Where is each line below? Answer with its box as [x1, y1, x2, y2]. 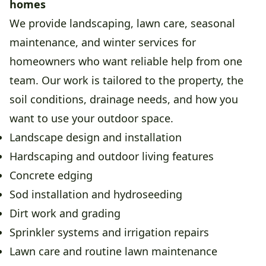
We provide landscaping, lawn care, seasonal [9, 16, 235, 31]
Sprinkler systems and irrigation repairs [9, 225, 209, 240]
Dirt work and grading [9, 206, 121, 221]
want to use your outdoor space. [9, 111, 173, 126]
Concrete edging [9, 168, 93, 183]
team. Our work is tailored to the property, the [9, 73, 243, 88]
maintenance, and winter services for [9, 35, 196, 50]
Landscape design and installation [9, 130, 182, 145]
